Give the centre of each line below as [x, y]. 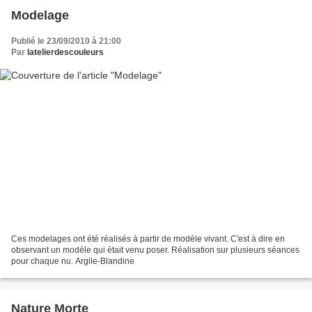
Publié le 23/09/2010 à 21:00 [66, 41]
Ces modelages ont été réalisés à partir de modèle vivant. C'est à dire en [148, 239]
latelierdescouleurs [65, 53]
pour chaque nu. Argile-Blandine [73, 261]
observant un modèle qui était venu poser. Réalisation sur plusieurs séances [155, 250]
